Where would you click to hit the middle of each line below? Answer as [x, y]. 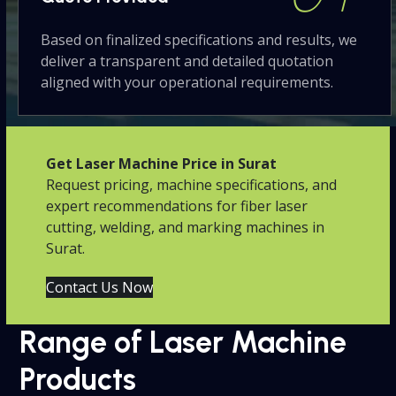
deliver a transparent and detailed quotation [187, 61]
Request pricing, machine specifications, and [192, 185]
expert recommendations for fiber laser [177, 206]
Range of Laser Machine [183, 343]
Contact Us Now [100, 287]
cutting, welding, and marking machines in [186, 227]
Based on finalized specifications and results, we [198, 39]
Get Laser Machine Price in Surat [162, 164]
